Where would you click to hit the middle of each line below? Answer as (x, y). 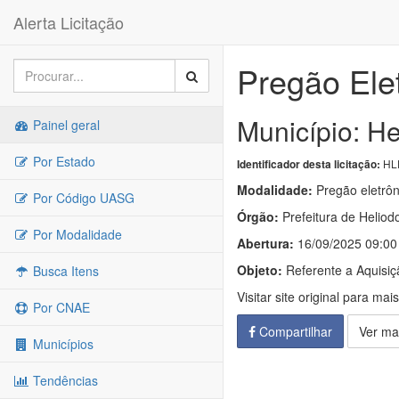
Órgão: (258, 216)
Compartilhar (294, 331)
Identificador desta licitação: (309, 164)
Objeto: (260, 270)
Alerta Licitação (69, 22)
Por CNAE (60, 307)
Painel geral (65, 125)
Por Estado (62, 161)
